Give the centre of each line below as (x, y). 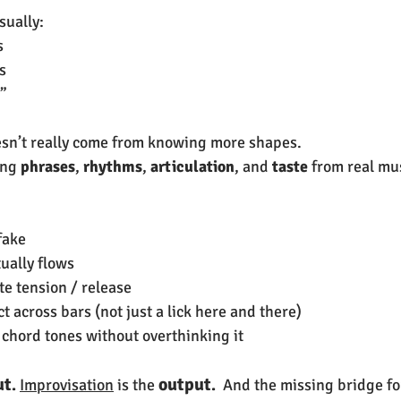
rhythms (113, 167)
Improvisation (67, 385)
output (185, 385)
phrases (48, 167)
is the (134, 385)
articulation (192, 167)
